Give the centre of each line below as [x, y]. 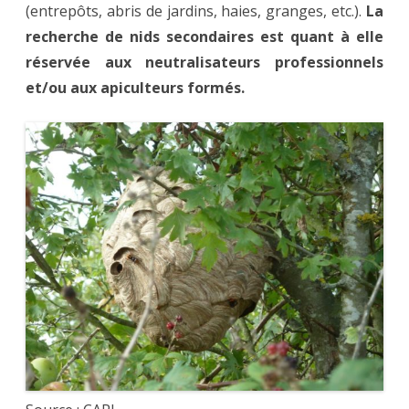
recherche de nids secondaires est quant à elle [204, 36]
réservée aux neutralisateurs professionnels [204, 62]
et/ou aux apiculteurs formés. [135, 87]
